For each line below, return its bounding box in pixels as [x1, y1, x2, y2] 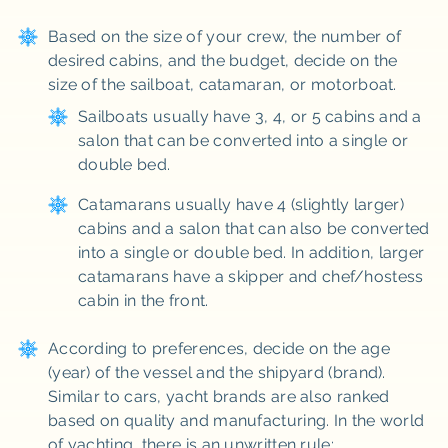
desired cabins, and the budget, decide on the [47, 51, 398, 70]
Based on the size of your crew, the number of [47, 27, 402, 46]
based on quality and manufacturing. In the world [47, 411, 425, 430]
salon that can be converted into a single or [77, 131, 409, 150]
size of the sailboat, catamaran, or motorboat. [47, 75, 397, 94]
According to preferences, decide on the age [47, 339, 390, 358]
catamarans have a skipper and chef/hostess [77, 267, 424, 286]
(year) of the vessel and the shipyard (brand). [47, 363, 386, 382]
